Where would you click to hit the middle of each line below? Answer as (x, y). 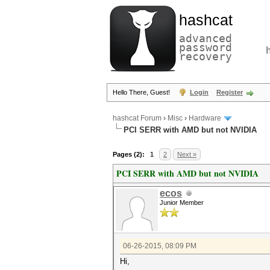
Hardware (205, 118)
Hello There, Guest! (142, 92)
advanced (206, 38)
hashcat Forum (137, 118)
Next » (187, 154)
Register (230, 92)
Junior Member (182, 202)
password (206, 47)
